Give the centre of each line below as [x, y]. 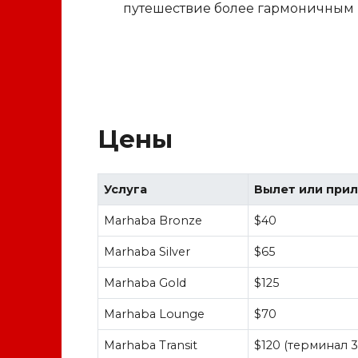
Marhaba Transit [151, 345]
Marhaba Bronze [153, 220]
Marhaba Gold [145, 282]
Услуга [126, 189]
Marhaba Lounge [155, 314]
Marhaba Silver [147, 251]
